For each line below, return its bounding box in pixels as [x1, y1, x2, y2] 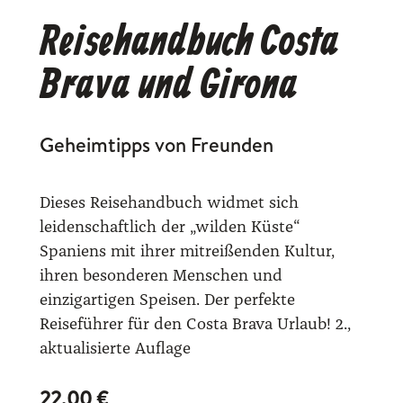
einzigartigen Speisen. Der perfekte [40, 291, 295, 309]
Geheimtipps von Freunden [40, 130, 273, 158]
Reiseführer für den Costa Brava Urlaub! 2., [40, 316, 351, 333]
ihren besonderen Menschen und [40, 267, 282, 284]
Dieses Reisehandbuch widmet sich [40, 194, 299, 211]
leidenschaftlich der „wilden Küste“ [40, 219, 300, 236]
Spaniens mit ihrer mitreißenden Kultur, [40, 243, 335, 260]
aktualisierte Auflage [40, 340, 191, 357]
